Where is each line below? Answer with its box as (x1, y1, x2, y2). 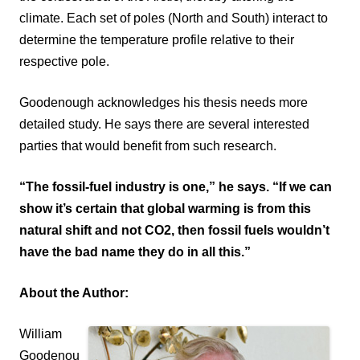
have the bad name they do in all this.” (19, 244, 251, 259)
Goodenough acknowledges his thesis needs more (19, 95, 308, 109)
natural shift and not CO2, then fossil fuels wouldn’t (19, 223, 329, 237)
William (19, 326, 62, 341)
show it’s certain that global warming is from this (19, 201, 311, 215)
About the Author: (19, 285, 129, 300)
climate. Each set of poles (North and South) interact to (19, 10, 328, 25)
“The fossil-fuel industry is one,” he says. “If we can (19, 179, 332, 194)
